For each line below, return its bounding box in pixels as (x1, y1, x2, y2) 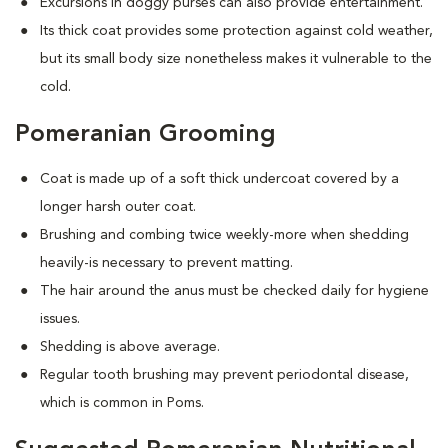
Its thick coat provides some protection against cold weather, (40, 24, 433, 38)
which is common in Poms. (40, 396, 204, 410)
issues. (40, 312, 80, 326)
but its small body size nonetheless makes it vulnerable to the (40, 52, 432, 66)
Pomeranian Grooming (15, 123, 276, 147)
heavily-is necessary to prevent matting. (40, 256, 293, 270)
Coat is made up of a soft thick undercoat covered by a (40, 172, 399, 186)
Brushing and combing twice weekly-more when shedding (40, 228, 409, 242)
